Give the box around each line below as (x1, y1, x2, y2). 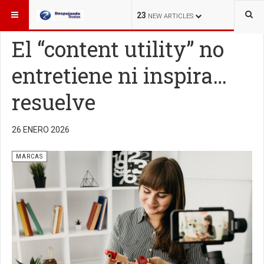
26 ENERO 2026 (12, 125, 70, 134)
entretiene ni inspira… (12, 61, 227, 90)
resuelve (12, 88, 95, 116)
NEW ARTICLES (148, 12, 193, 20)
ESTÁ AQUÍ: (8, 7, 48, 15)
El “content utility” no (12, 35, 224, 63)
